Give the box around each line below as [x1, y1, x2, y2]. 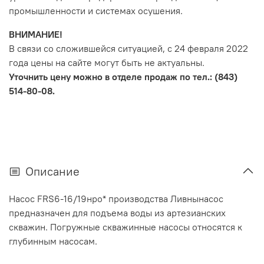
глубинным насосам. [9, 235, 97, 247]
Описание [25, 164, 80, 179]
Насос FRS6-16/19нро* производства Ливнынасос [9, 193, 223, 205]
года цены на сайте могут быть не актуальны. [9, 56, 204, 68]
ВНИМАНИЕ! [9, 28, 62, 40]
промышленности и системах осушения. [9, 4, 183, 16]
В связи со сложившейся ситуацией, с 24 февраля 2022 [9, 42, 248, 54]
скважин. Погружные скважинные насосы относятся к [9, 221, 242, 233]
